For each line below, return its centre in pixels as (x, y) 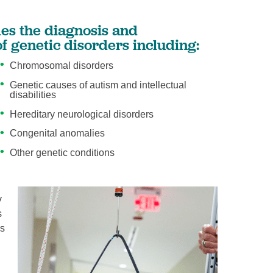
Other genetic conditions (62, 153)
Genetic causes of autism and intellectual (98, 85)
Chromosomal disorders (61, 66)
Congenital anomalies (57, 133)
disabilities (33, 94)
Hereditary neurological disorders (81, 114)
